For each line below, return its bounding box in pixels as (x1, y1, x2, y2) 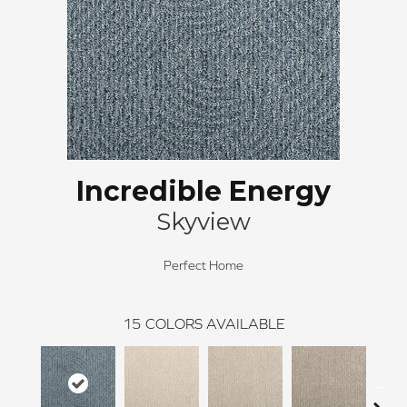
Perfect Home (164, 257, 243, 273)
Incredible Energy (76, 174, 331, 208)
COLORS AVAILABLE (144, 314, 285, 332)
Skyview (156, 206, 251, 236)
